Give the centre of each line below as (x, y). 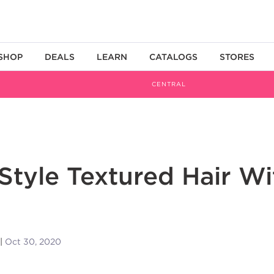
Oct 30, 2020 (33, 242)
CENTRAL (168, 84)
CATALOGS (173, 57)
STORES (237, 57)
